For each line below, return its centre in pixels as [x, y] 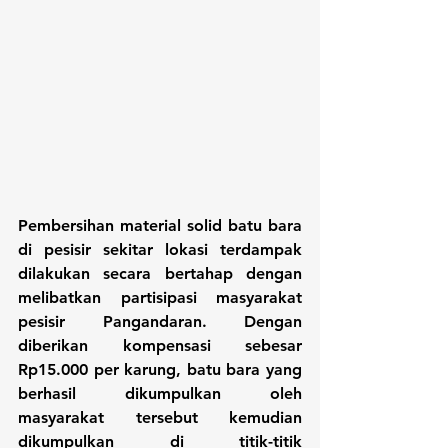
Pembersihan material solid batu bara [160, 226]
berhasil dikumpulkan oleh [160, 394]
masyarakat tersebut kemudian [160, 418]
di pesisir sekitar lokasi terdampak [160, 250]
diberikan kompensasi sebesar [160, 346]
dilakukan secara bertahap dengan [160, 274]
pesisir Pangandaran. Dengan [160, 322]
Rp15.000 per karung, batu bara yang [160, 370]
